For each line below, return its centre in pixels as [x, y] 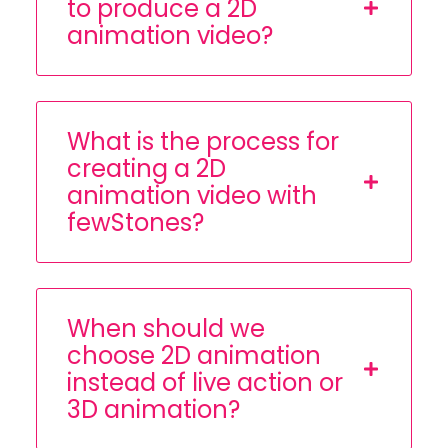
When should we [165, 329]
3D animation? [153, 410]
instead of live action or [204, 383]
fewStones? [135, 223]
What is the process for [202, 142]
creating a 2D [146, 169]
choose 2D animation [193, 356]
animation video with [191, 196]
